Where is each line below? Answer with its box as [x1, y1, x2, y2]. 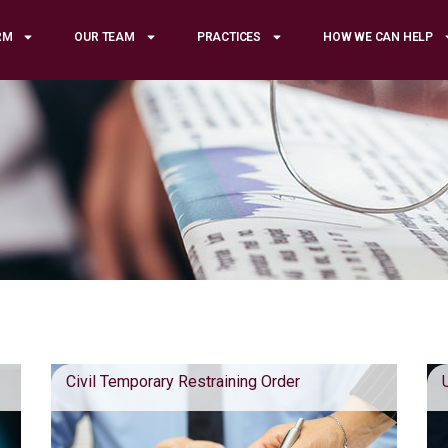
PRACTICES [196, 29, 262, 44]
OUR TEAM [74, 29, 135, 44]
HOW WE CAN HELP [323, 29, 434, 44]
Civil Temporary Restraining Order [65, 372, 300, 391]
